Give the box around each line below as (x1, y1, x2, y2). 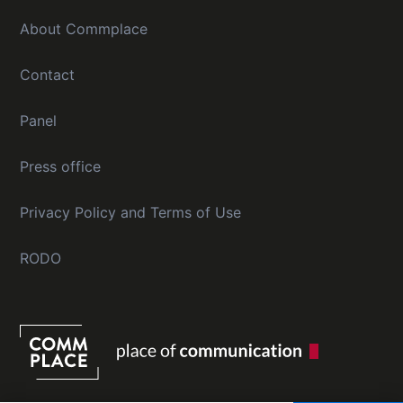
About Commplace (20, 20, 148, 39)
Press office (20, 157, 102, 176)
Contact (20, 66, 76, 85)
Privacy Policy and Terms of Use (20, 203, 242, 222)
